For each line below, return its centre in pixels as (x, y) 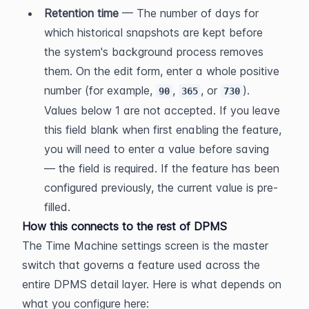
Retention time (81, 13)
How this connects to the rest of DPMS (124, 226)
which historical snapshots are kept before (153, 32)
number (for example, (100, 90)
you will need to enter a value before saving (157, 149)
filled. (57, 207)
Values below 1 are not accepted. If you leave (162, 110)
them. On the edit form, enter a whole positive (162, 71)
